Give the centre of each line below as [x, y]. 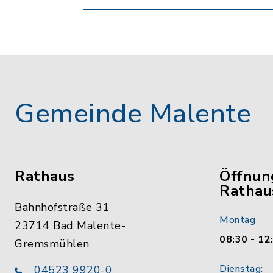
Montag [237, 220]
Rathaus [45, 176]
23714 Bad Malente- [70, 225]
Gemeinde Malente [133, 114]
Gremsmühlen [52, 244]
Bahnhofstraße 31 [62, 207]
